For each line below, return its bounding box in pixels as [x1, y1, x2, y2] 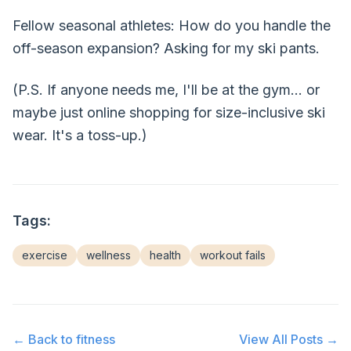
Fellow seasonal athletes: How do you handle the [13, 17, 331, 34]
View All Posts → [239, 331, 338, 347]
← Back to [13, 331, 76, 347]
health [150, 248, 181, 262]
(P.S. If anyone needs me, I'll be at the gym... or [13, 81, 320, 98]
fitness [76, 331, 115, 347]
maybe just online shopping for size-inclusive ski [13, 104, 325, 121]
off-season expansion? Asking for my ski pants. [13, 40, 320, 56]
